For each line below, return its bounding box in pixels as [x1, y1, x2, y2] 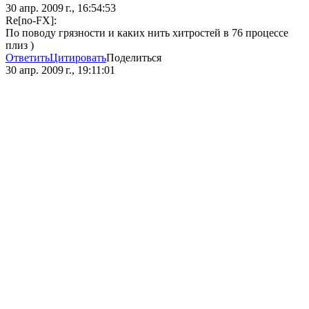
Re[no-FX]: [6, 14, 57, 27]
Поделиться [106, 52, 161, 64]
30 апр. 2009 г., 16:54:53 [6, 2, 116, 14]
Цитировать [50, 52, 106, 64]
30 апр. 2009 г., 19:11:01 [6, 64, 115, 77]
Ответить [6, 52, 50, 64]
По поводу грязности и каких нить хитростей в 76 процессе [6, 27, 288, 39]
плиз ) [6, 39, 34, 52]
